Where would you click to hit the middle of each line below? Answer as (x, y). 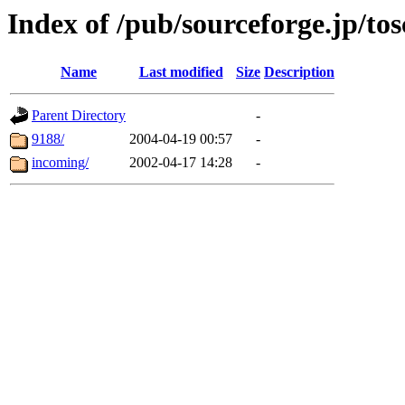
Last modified (181, 72)
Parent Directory (79, 116)
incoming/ (60, 163)
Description (299, 72)
